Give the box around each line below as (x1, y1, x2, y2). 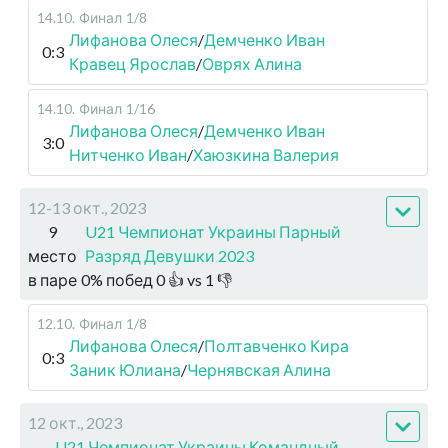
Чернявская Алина (187, 360, 331, 380)
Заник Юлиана (69, 360, 181, 380)
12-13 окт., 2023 (28, 198, 146, 218)
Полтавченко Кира (204, 336, 349, 356)
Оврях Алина (202, 54, 302, 74)
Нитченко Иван (69, 145, 187, 165)
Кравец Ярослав (69, 54, 196, 74)
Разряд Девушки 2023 (85, 246, 254, 266)
